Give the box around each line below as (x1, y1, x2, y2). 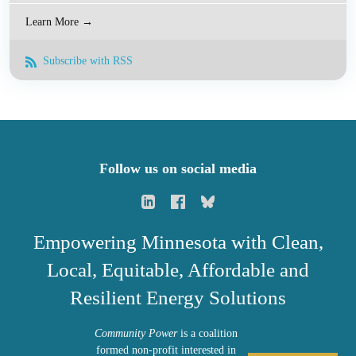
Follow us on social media (99, 160, 257, 176)
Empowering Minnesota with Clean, (33, 230, 323, 253)
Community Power (94, 327, 177, 339)
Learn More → (25, 15, 93, 28)
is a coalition (176, 327, 238, 339)
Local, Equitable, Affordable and (47, 258, 309, 281)
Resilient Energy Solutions (70, 286, 286, 308)
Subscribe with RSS (40, 54, 133, 67)
